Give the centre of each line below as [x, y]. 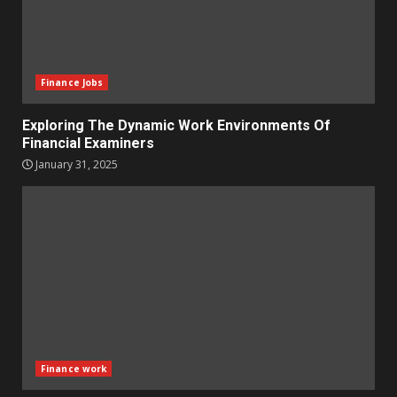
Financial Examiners [88, 143]
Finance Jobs [72, 82]
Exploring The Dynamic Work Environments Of [176, 125]
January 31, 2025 [75, 164]
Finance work [74, 369]
